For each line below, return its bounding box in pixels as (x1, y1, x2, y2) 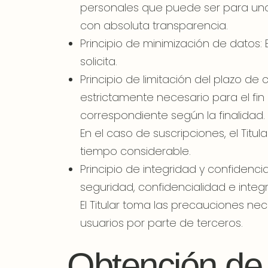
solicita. (80, 53, 117, 69)
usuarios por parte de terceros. (80, 215, 243, 230)
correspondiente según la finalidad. (80, 107, 265, 123)
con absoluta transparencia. (80, 17, 228, 33)
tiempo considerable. (80, 143, 191, 159)
